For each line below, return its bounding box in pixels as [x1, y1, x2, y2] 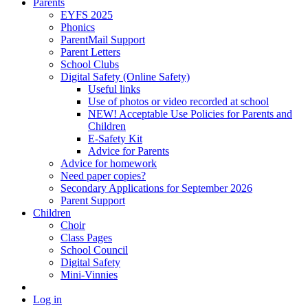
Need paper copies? [60, 169, 146, 181]
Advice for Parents [88, 144, 169, 157]
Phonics [60, 21, 95, 33]
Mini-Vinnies [60, 268, 118, 280]
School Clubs [60, 58, 119, 70]
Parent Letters [60, 45, 120, 58]
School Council [60, 243, 128, 256]
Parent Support [60, 194, 125, 206]
